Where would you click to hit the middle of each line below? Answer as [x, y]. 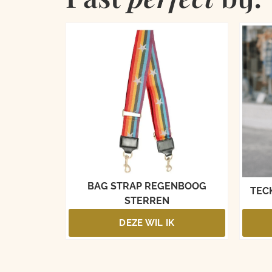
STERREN [147, 201]
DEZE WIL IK [147, 223]
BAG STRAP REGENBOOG [147, 186]
